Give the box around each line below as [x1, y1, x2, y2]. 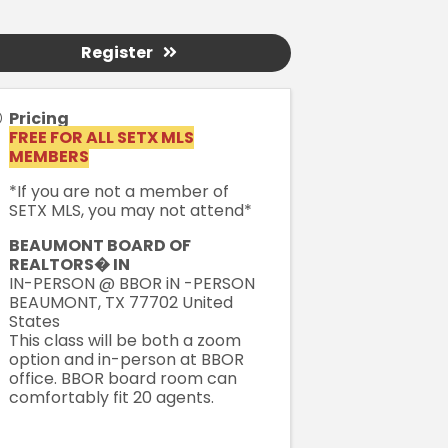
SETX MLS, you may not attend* [8, 199, 252, 223]
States [8, 310, 60, 334]
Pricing [8, 107, 69, 131]
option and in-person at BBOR [8, 348, 244, 372]
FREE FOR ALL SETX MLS [8, 126, 194, 150]
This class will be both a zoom [8, 329, 241, 353]
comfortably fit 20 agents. [8, 386, 218, 410]
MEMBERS [8, 145, 89, 169]
